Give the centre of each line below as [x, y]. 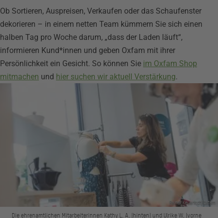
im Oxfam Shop [170, 63]
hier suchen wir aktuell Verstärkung [116, 76]
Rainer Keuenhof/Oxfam [192, 203]
